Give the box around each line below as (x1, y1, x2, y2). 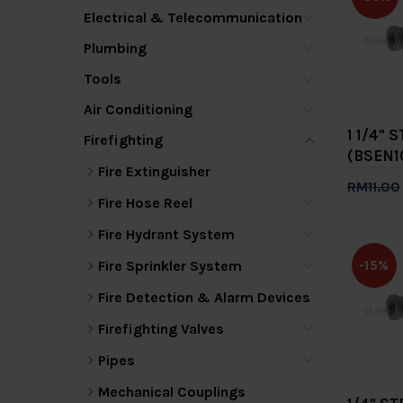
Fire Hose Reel (98, 194, 193, 211)
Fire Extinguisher (98, 163, 210, 180)
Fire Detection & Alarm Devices (98, 289, 310, 306)
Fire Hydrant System (98, 226, 235, 243)
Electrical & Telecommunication (84, 9, 302, 26)
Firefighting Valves (98, 320, 224, 337)
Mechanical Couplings (98, 383, 246, 400)
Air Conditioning (84, 101, 193, 118)
